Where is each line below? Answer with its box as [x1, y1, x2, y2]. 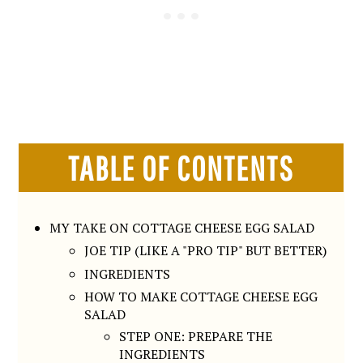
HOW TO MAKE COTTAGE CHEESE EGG [84, 288, 318, 306]
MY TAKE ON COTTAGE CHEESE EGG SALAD [49, 218, 315, 237]
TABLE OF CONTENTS [68, 147, 295, 187]
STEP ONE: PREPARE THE [119, 327, 273, 345]
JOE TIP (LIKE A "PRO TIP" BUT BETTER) [84, 241, 327, 260]
